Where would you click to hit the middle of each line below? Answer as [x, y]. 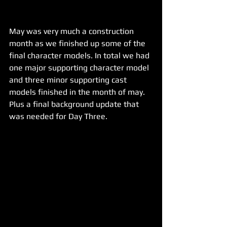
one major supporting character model [80, 68]
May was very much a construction [72, 31]
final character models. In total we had [80, 56]
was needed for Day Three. [58, 117]
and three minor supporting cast [69, 80]
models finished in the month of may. [78, 92]
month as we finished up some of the [78, 44]
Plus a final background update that [75, 104]
